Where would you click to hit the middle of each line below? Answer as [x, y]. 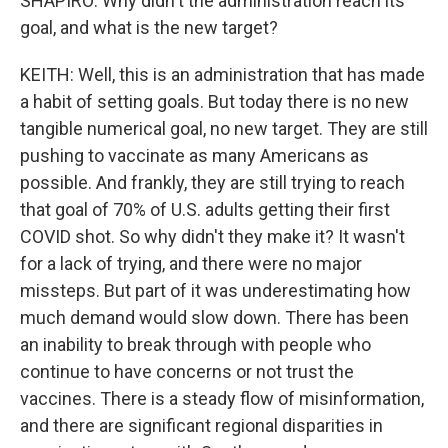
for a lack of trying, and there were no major [191, 263]
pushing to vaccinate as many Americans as [194, 155]
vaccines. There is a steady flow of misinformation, [222, 398]
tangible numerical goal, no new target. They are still [224, 128]
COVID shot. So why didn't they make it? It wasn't [212, 236]
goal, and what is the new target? [149, 27]
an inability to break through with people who [195, 344]
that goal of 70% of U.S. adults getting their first [205, 209]
